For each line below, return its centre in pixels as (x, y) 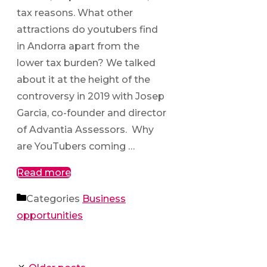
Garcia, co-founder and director (91, 113)
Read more (44, 173)
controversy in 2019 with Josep (91, 97)
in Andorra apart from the (78, 46)
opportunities (50, 216)
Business (104, 199)
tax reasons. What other (75, 13)
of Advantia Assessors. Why (85, 130)
